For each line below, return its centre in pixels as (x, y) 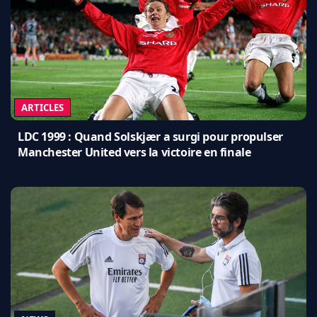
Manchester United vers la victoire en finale (134, 152)
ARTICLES (42, 107)
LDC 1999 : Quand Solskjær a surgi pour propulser (150, 136)
